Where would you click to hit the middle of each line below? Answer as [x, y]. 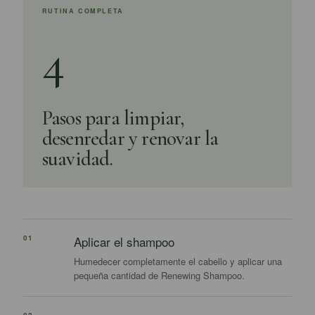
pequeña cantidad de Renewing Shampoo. [159, 275]
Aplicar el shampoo [124, 242]
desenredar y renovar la [130, 138]
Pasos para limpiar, [113, 118]
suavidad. [77, 159]
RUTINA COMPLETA [83, 11]
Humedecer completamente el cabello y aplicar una [178, 261]
